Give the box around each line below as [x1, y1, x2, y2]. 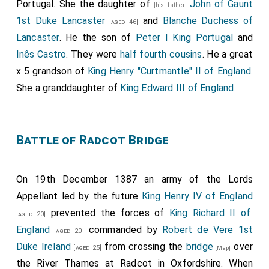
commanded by [83, 224, 163, 235]
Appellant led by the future [16, 190, 142, 202]
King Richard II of [169, 207, 251, 219]
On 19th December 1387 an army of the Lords [16, 174, 253, 185]
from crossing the [101, 241, 186, 252]
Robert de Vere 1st [162, 224, 253, 235]
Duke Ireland [16, 241, 71, 252]
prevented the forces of [46, 207, 169, 219]
